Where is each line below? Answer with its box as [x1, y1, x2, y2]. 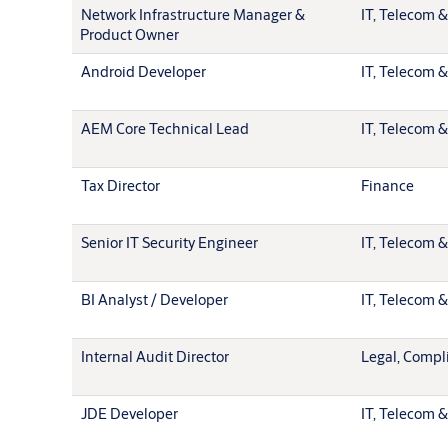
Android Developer [81, 61, 206, 81]
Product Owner [80, 24, 179, 44]
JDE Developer [81, 403, 178, 423]
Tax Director [81, 175, 160, 195]
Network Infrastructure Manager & [81, 4, 305, 24]
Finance [361, 175, 414, 195]
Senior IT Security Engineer [81, 232, 258, 252]
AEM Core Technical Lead [81, 118, 249, 138]
